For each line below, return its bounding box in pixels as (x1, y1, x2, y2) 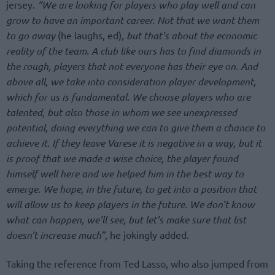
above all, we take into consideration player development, (6, 75, 256, 88)
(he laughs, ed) (55, 29, 122, 42)
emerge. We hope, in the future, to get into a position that (6, 182, 257, 196)
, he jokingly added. (105, 228, 189, 241)
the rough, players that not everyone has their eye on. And (6, 60, 258, 73)
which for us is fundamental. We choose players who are (6, 90, 250, 104)
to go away (6, 29, 55, 42)
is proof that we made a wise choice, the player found (6, 152, 238, 165)
